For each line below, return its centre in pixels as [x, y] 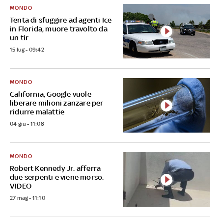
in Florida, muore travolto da [59, 29]
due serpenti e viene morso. [57, 177]
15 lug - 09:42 [27, 50]
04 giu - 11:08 [27, 124]
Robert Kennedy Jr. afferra [55, 168]
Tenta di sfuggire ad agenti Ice [61, 20]
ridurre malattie [37, 112]
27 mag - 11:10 [27, 198]
